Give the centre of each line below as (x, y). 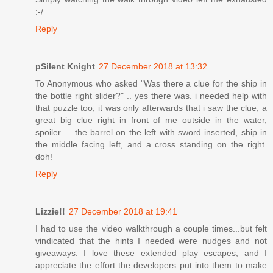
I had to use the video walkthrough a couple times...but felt (151, 229)
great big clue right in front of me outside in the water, (151, 120)
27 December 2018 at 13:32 (153, 67)
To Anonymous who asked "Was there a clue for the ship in (151, 84)
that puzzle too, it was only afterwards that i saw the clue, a (151, 108)
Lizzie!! (50, 212)
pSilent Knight (65, 67)
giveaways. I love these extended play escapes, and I (151, 253)
